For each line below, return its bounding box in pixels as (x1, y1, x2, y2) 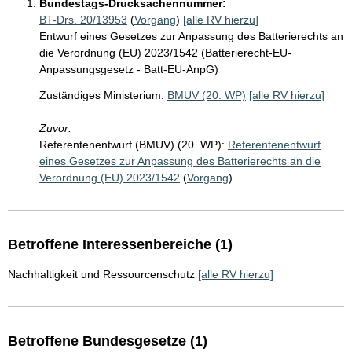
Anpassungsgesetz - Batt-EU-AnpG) (39, 63, 218, 75)
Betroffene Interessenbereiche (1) (8, 236, 233, 252)
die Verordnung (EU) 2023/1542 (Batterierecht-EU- (39, 46, 291, 59)
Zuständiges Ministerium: (39, 89, 164, 101)
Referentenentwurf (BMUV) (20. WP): (39, 138, 225, 151)
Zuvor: (39, 122, 71, 134)
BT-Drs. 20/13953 (39, 13, 127, 26)
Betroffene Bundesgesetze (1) (8, 333, 207, 349)
